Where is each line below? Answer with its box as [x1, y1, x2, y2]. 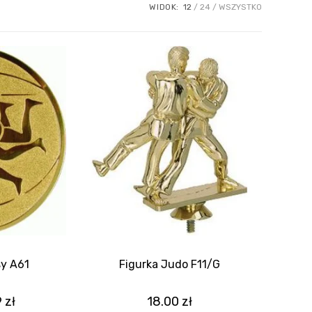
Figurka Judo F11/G [119, 258, 221, 272]
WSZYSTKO [219, 2, 262, 13]
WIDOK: [149, 2, 179, 13]
